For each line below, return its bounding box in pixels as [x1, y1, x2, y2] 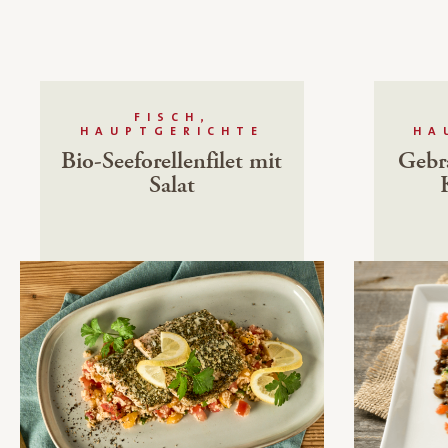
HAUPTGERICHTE [79, 125, 264, 138]
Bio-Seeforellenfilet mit [61, 145, 283, 177]
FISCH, [133, 111, 210, 124]
